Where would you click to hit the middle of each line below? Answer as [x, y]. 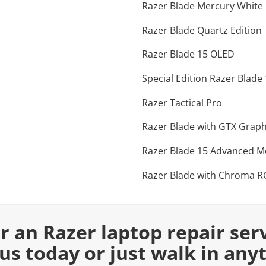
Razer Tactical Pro [182, 102]
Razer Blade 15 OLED [188, 54]
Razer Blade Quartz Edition [202, 30]
